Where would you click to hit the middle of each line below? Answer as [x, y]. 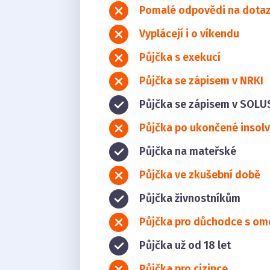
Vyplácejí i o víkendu [190, 33]
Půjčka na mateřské [188, 151]
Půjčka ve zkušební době [200, 174]
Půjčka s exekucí [180, 57]
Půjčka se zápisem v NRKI [202, 80]
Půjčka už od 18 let [185, 245]
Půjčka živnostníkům [190, 198]
